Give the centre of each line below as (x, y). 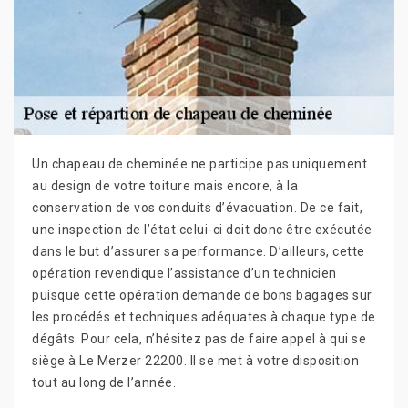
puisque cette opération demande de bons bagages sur (202, 295)
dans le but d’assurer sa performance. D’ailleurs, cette (199, 251)
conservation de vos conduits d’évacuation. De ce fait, (197, 207)
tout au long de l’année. (104, 382)
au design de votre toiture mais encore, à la (165, 185)
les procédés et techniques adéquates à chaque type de (204, 316)
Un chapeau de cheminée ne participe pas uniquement (199, 163)
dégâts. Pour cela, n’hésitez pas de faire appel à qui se (199, 338)
